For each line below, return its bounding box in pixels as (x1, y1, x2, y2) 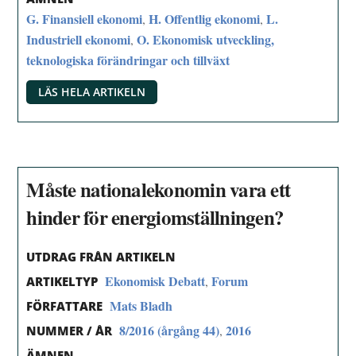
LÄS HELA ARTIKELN (38, 83, 146, 99)
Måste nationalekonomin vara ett (26, 174, 291, 204)
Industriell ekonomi (26, 29, 131, 48)
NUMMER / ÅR (26, 322, 113, 339)
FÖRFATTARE (26, 297, 103, 314)
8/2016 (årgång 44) (119, 320, 220, 339)
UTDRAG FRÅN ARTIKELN (26, 249, 176, 265)
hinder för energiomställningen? (26, 202, 284, 232)
